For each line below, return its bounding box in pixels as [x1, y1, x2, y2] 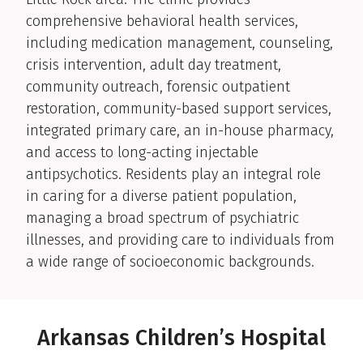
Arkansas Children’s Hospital [37, 325, 326, 352]
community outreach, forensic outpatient [26, 78, 290, 96]
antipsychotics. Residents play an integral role [26, 165, 321, 184]
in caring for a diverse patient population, [26, 187, 297, 206]
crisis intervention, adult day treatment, [26, 56, 281, 75]
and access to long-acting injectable [26, 143, 258, 162]
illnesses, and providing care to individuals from [26, 231, 335, 250]
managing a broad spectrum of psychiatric [26, 209, 299, 228]
